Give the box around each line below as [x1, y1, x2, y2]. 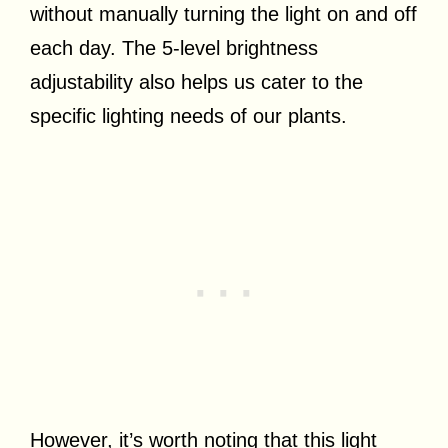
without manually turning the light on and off [30, 3, 417, 26]
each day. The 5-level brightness [30, 37, 318, 60]
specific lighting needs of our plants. [30, 105, 347, 128]
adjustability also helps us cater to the [30, 71, 363, 94]
